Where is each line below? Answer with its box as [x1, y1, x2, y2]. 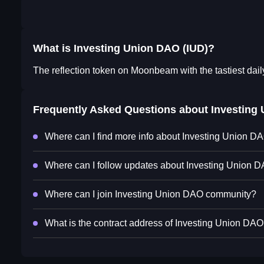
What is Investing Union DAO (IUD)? [33, 42, 214, 55]
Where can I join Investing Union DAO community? [45, 189, 256, 200]
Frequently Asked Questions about [33, 104, 211, 116]
